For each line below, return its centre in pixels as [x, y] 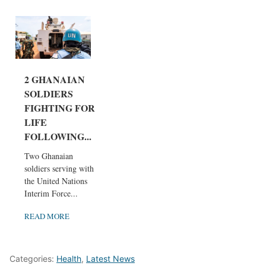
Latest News [110, 258]
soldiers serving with [59, 168]
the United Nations [56, 180]
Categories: [33, 258]
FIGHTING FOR [60, 107]
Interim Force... [51, 193]
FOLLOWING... [58, 136]
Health [69, 258]
